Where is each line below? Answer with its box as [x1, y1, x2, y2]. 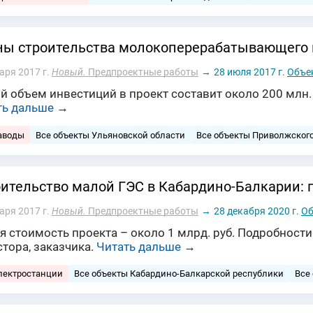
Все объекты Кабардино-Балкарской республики [74, 268, 284, 279]
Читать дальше [96, 239, 181, 254]
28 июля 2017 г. [214, 66, 285, 78]
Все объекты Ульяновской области [36, 129, 185, 140]
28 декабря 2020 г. [214, 205, 299, 217]
